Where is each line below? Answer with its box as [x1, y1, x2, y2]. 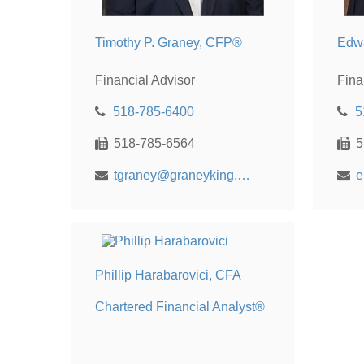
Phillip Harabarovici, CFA [95, 267, 241, 282]
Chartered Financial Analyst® [95, 299, 265, 314]
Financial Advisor [95, 72, 195, 87]
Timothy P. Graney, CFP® [95, 36, 242, 50]
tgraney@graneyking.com [237, 167, 250, 182]
